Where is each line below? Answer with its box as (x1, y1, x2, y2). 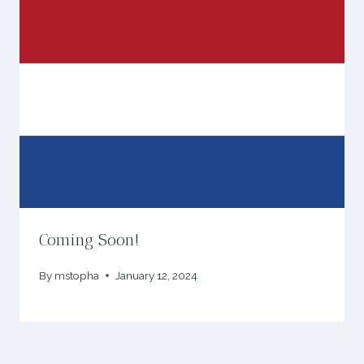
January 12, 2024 (115, 269, 198, 283)
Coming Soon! (39, 229, 139, 249)
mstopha (54, 269, 100, 283)
